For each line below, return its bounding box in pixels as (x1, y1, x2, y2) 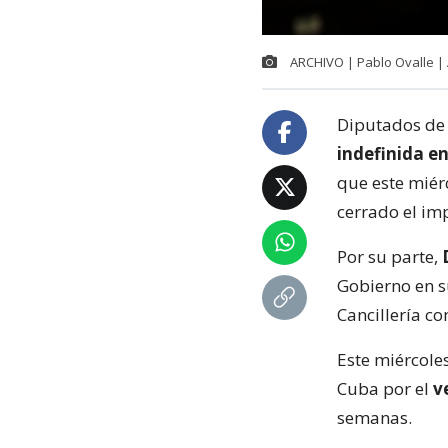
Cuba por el (337, 376, 433, 400)
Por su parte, (337, 244, 438, 268)
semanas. (337, 405, 412, 429)
